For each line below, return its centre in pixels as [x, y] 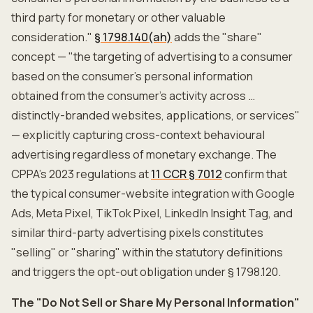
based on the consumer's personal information [132, 76]
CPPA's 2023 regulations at [81, 174]
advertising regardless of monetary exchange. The [144, 154]
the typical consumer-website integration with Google [153, 194]
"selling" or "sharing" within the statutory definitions [147, 252]
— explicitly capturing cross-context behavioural [138, 135]
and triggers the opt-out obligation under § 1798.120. [146, 272]
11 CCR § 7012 [187, 174]
